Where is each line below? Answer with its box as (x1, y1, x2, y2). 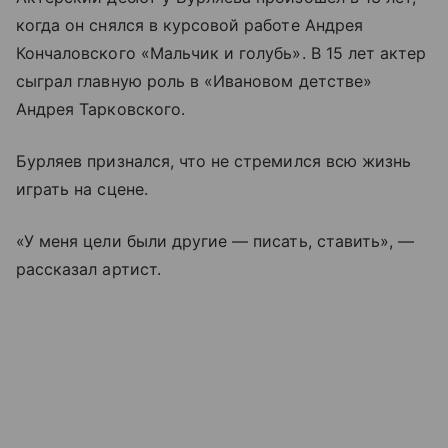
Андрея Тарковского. (16, 98, 185, 119)
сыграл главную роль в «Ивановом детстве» (16, 70, 372, 91)
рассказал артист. (16, 258, 161, 279)
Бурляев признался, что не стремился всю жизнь (16, 150, 412, 171)
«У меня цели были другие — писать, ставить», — (16, 230, 415, 251)
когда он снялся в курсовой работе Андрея (16, 14, 363, 35)
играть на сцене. (16, 178, 148, 199)
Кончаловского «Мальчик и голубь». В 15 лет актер (16, 42, 427, 63)
